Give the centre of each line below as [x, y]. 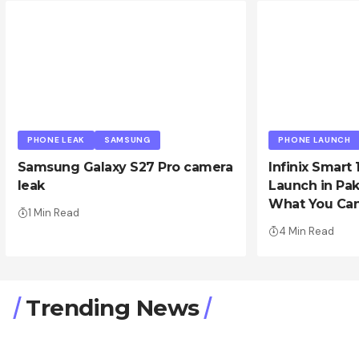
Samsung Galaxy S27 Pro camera [125, 167]
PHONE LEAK [56, 140]
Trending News [113, 308]
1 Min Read [53, 213]
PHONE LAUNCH [315, 140]
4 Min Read [307, 232]
